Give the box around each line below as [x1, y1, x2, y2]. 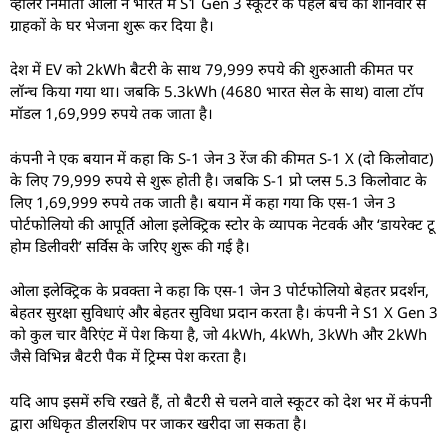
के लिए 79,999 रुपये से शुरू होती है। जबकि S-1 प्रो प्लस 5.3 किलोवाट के [10, 169, 427, 190]
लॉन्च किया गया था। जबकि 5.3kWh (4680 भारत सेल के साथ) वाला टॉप [10, 81, 424, 102]
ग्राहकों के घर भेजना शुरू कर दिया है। [10, 14, 214, 35]
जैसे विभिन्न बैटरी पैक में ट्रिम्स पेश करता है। [10, 346, 247, 367]
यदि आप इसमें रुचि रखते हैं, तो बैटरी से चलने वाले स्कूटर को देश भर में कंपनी [10, 390, 432, 411]
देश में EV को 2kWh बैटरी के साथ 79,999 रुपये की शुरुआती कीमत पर [10, 59, 413, 80]
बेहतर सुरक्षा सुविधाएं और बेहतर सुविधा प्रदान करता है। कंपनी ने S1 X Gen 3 [10, 302, 438, 323]
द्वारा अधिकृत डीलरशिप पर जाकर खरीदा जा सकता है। [10, 412, 307, 433]
